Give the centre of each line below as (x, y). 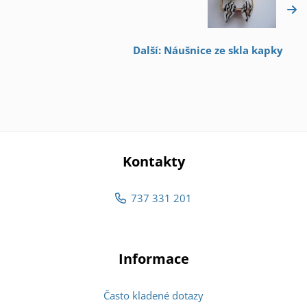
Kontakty (153, 162)
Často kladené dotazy (153, 296)
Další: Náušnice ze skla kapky (208, 50)
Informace (153, 259)
